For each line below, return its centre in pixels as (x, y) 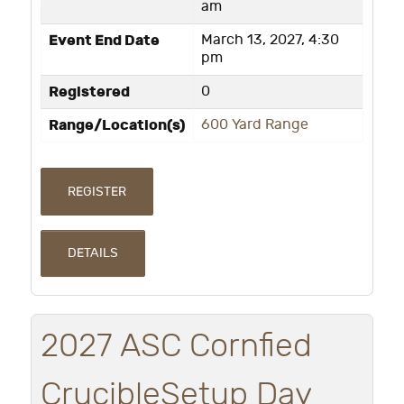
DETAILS (92, 253)
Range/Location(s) (117, 125)
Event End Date (104, 40)
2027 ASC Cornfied (176, 347)
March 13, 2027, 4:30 (270, 40)
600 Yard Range (255, 124)
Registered (89, 92)
